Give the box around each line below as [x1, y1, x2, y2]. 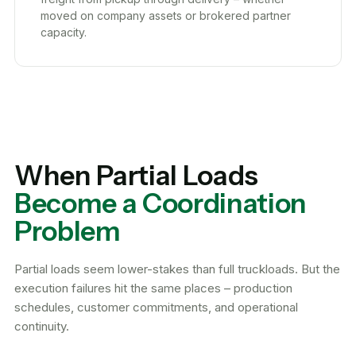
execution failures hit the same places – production [14, 280, 292, 296]
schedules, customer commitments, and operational [14, 299, 298, 315]
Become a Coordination [14, 186, 307, 220]
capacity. [41, 25, 87, 39]
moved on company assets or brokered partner [41, 8, 291, 22]
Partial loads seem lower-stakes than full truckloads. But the [14, 261, 340, 277]
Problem [14, 214, 121, 248]
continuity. [14, 318, 69, 334]
